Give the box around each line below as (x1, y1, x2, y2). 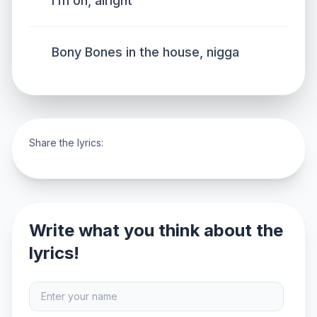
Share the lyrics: (29, 137, 103, 149)
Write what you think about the (29, 220, 283, 241)
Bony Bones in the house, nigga (52, 45, 239, 59)
